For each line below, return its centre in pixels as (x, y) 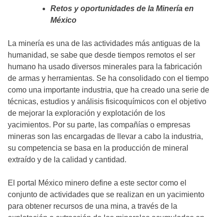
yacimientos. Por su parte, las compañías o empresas (99, 125)
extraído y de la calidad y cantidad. (67, 160)
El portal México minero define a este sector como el (97, 183)
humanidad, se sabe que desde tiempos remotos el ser (101, 55)
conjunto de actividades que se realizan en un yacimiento (106, 195)
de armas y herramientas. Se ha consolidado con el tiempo (108, 78)
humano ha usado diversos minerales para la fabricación (105, 67)
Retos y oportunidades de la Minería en (122, 9)
